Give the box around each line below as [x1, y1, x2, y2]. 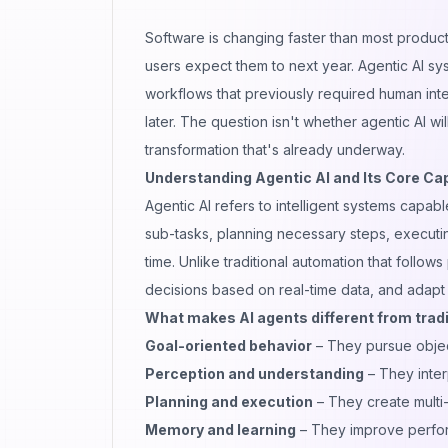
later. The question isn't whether [145, 112, 361, 130]
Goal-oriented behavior [145, 336, 312, 354]
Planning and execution [145, 392, 313, 410]
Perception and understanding [145, 364, 364, 382]
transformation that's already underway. [145, 140, 405, 158]
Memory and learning [145, 420, 296, 438]
